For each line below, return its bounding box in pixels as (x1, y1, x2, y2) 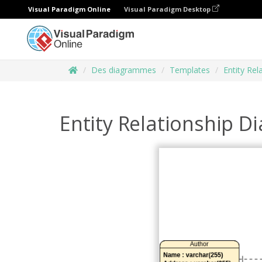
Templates (170, 64, 210, 75)
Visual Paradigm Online (28, 5, 111, 13)
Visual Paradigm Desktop (124, 5, 212, 13)
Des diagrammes (91, 64, 156, 75)
